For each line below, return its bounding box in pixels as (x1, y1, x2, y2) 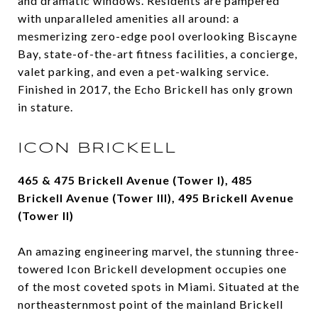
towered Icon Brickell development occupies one (18, 262, 287, 276)
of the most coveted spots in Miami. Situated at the (18, 280, 300, 294)
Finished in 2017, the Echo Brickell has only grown (18, 82, 293, 97)
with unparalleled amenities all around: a (18, 11, 239, 26)
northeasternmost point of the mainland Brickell (18, 297, 283, 312)
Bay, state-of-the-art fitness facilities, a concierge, (18, 47, 297, 61)
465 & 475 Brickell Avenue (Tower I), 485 (18, 173, 253, 187)
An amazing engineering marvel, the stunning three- (18, 244, 300, 258)
